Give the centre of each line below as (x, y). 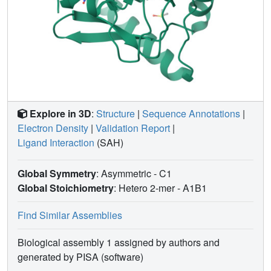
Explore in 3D (60, 113)
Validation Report (133, 128)
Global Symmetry (57, 173)
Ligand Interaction (56, 142)
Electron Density (53, 128)
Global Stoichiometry (66, 188)
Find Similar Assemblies (70, 215)
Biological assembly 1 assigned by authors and (119, 242)
